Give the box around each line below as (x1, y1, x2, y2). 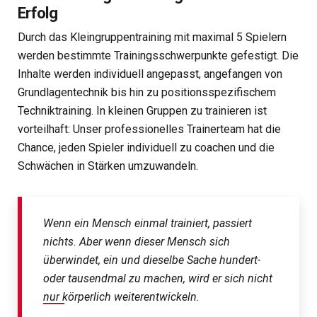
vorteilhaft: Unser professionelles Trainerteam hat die (18, 122, 281, 136)
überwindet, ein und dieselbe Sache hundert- (43, 253, 260, 267)
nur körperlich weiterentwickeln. (43, 289, 200, 304)
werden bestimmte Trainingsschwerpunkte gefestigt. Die (18, 48, 299, 62)
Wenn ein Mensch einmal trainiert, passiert (43, 216, 252, 230)
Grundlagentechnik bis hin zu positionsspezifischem (18, 85, 276, 99)
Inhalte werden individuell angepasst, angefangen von (18, 67, 282, 81)
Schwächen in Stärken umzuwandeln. (18, 158, 198, 173)
